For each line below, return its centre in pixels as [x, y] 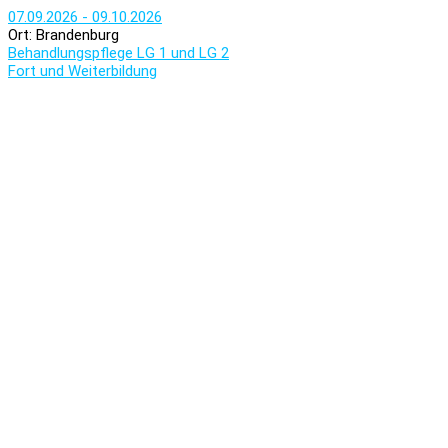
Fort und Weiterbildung [82, 71]
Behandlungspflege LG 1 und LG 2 [118, 53]
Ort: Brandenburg [63, 35]
